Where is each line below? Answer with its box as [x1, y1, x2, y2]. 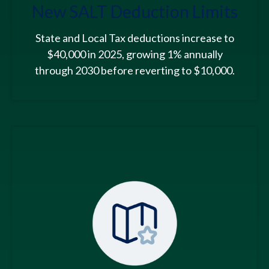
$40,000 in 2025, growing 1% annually [46, 47, 223, 61]
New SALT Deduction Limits [31, 1, 238, 22]
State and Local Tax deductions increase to [35, 31, 234, 45]
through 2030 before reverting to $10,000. [34, 64, 235, 77]
